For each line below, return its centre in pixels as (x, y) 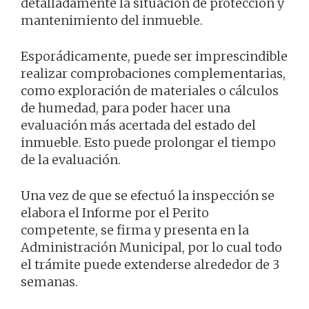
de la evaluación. (71, 160)
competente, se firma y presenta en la (135, 230)
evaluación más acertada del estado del (138, 126)
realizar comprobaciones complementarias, (153, 74)
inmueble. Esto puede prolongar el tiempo (148, 143)
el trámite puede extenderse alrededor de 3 (150, 265)
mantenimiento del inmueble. (112, 21)
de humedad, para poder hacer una (126, 108)
